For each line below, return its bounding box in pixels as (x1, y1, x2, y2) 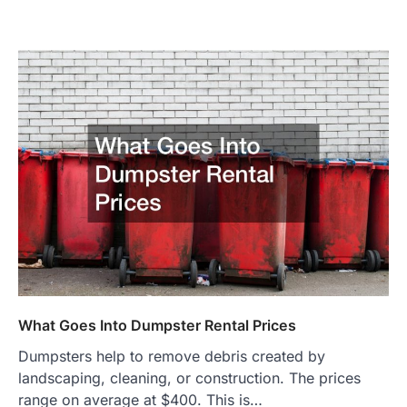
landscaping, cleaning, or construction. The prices (18, 368, 361, 387)
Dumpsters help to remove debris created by (18, 346, 325, 365)
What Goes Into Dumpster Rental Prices (18, 315, 296, 334)
